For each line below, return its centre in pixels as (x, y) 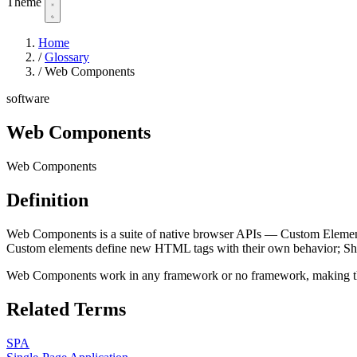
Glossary (67, 57)
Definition (47, 200)
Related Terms (66, 309)
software (28, 99)
